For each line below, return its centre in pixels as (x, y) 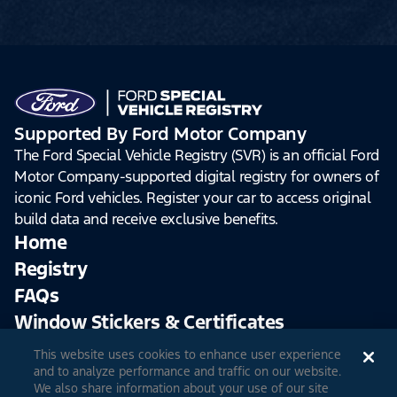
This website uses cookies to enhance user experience (188, 354)
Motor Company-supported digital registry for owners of (197, 177)
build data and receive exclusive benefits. (146, 219)
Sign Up (106, 358)
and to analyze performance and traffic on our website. (188, 371)
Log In (290, 358)
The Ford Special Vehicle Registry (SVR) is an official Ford (197, 156)
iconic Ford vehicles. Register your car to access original (193, 198)
